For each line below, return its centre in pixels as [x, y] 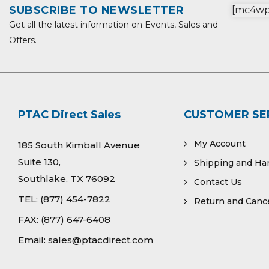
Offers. [23, 40]
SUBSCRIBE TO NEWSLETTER [97, 10]
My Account [219, 144]
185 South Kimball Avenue [79, 145]
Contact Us [218, 182]
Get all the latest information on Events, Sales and [113, 25]
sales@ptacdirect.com [101, 240]
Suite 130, [39, 162]
